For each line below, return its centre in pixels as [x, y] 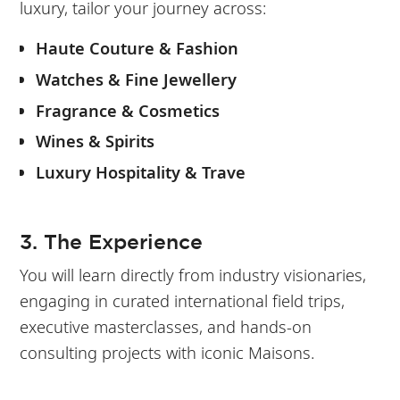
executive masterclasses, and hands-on [166, 326]
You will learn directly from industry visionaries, [193, 274]
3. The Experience [112, 242]
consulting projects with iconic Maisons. [167, 352]
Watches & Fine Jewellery [136, 79]
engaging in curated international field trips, [183, 300]
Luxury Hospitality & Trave [140, 171]
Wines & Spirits [95, 141]
